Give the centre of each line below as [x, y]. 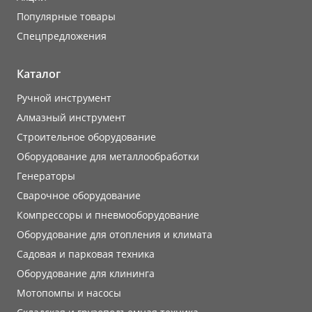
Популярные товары [66, 16]
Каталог [39, 73]
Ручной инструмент [64, 98]
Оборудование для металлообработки [108, 157]
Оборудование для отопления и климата [115, 235]
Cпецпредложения [62, 36]
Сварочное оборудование [79, 196]
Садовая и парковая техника [86, 254]
